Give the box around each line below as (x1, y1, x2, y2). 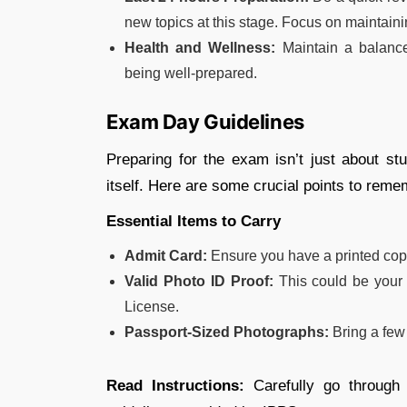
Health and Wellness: (124, 39, 276, 55)
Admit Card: (124, 247, 207, 263)
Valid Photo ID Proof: (124, 273, 273, 289)
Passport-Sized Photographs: (124, 323, 329, 340)
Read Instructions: (106, 376, 244, 394)
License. (124, 298, 179, 314)
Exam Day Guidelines (106, 109, 304, 134)
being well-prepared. (124, 65, 257, 81)
